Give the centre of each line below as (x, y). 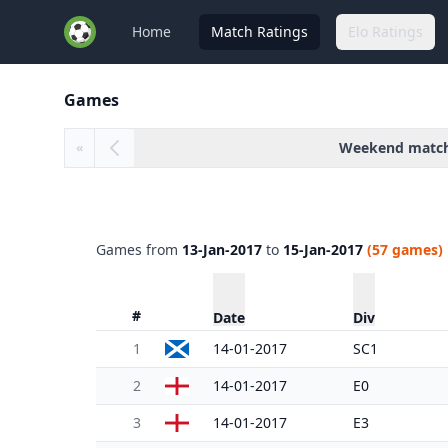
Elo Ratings (385, 31)
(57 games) (405, 249)
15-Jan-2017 (323, 249)
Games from (139, 249)
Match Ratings (259, 31)
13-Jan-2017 (222, 249)
